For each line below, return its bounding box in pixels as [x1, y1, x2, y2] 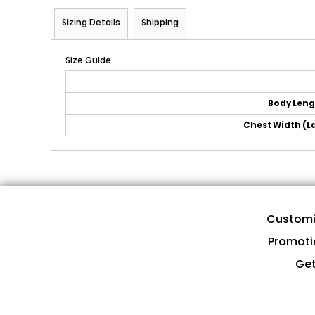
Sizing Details [62, 16, 120, 28]
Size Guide [65, 54, 111, 66]
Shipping [141, 16, 179, 28]
